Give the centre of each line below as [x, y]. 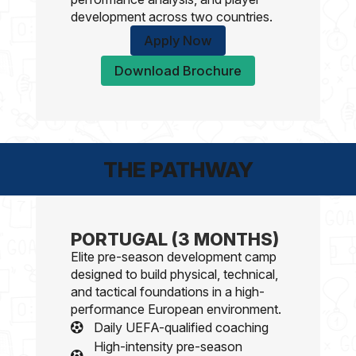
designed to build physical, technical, [175, 274]
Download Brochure [178, 71]
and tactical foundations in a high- [168, 292]
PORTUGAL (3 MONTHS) [175, 239]
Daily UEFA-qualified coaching [181, 327]
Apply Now [178, 41]
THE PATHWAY [178, 169]
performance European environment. [176, 309]
